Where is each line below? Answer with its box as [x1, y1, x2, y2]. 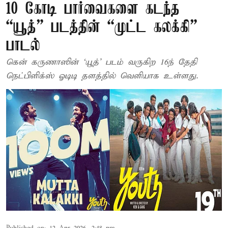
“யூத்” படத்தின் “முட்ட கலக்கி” [6, 19, 197, 37]
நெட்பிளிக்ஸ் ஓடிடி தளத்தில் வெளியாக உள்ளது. [6, 71, 198, 81]
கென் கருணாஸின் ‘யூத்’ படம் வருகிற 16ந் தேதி [6, 57, 128, 68]
